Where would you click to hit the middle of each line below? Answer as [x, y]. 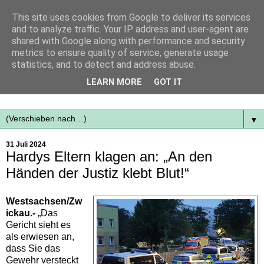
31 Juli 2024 [26, 144]
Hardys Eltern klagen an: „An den [109, 156]
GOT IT [168, 82]
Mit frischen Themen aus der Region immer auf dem [114, 78]
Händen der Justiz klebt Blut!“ [98, 173]
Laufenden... [32, 91]
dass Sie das [33, 248]
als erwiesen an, [40, 236]
